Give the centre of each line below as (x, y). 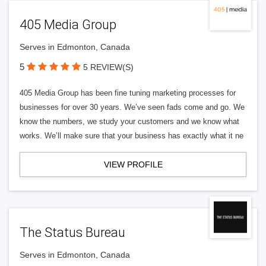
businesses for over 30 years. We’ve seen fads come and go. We (132, 107)
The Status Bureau (72, 232)
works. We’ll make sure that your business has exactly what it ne (132, 136)
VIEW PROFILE (133, 164)
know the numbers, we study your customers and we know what (129, 121)
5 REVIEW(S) (108, 67)
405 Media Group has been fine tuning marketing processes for (128, 93)
